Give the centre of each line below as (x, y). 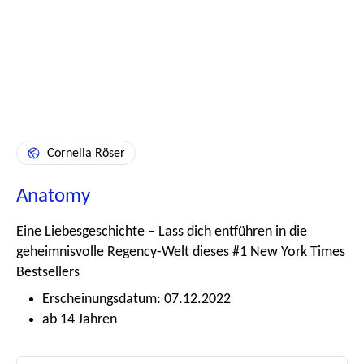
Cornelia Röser (86, 153)
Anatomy (53, 196)
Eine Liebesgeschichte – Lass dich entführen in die (162, 232)
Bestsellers (48, 272)
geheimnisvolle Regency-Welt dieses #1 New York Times (181, 252)
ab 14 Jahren (80, 319)
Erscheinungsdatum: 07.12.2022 (136, 299)
